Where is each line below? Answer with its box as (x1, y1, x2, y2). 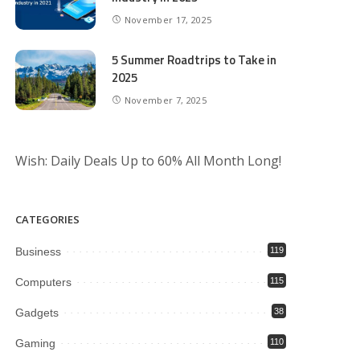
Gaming (15, 337, 56, 350)
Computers (15, 276, 72, 288)
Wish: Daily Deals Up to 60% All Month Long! (15, 152, 282, 170)
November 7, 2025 (124, 93, 207, 106)
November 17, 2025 (124, 13, 212, 26)
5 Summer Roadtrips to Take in (112, 51, 277, 69)
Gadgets (15, 306, 59, 319)
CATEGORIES (15, 212, 80, 227)
